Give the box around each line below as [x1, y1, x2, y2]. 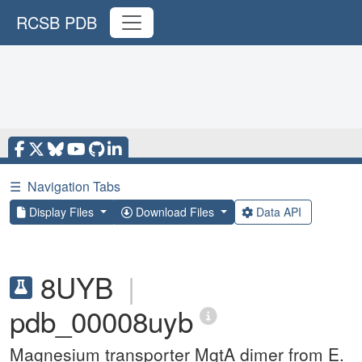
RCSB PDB [16, 11, 97, 34]
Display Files [26, 204, 97, 220]
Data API [252, 204, 305, 220]
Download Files [132, 204, 217, 220]
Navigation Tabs [27, 177, 120, 196]
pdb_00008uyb [10, 301, 193, 341]
